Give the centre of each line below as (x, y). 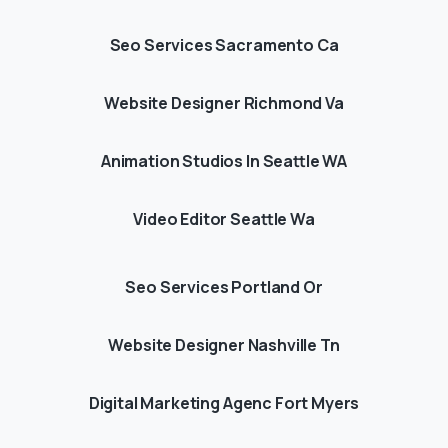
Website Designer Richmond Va (224, 102)
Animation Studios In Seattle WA (224, 160)
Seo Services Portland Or (224, 286)
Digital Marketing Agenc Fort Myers (224, 402)
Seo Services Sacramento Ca (224, 44)
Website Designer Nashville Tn (224, 344)
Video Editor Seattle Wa (224, 218)
